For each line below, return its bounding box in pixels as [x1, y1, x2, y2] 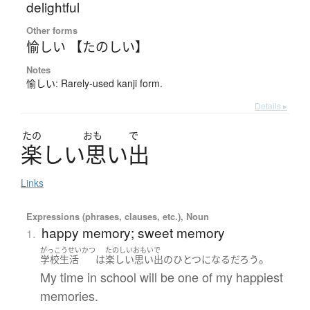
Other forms [26, 24, 77, 37]
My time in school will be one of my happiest [39, 267, 283, 286]
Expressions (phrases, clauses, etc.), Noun [26, 210, 209, 224]
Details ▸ [255, 100, 287, 112]
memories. [39, 286, 98, 304]
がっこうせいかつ [39, 245, 95, 255]
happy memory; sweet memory [41, 223, 225, 242]
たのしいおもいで [104, 245, 161, 255]
